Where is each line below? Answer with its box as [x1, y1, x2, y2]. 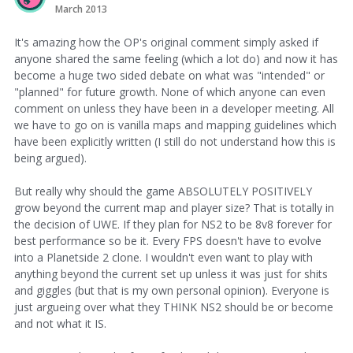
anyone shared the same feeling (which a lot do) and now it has [14, 50, 338, 66]
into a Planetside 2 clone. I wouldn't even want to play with [14, 249, 313, 265]
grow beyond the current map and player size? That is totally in [14, 199, 334, 215]
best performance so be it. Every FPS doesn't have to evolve [14, 232, 321, 248]
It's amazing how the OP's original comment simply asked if [14, 34, 318, 50]
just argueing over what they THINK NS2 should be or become [14, 299, 333, 314]
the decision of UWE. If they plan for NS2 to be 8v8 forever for [14, 216, 332, 232]
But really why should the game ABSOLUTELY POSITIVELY [14, 183, 312, 199]
